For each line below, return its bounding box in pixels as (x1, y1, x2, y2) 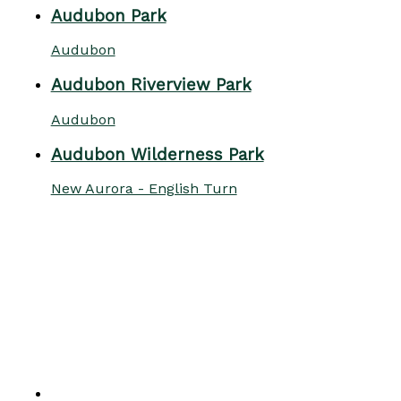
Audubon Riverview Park (50, 75, 252, 96)
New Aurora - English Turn (50, 180, 237, 198)
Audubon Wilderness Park (50, 144, 264, 165)
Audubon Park (50, 5, 166, 26)
